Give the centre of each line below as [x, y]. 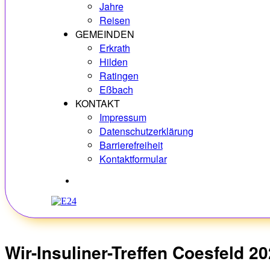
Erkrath [115, 48]
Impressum [123, 117]
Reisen [115, 20]
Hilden [113, 62]
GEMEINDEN [105, 34]
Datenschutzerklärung [146, 131]
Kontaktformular [133, 159]
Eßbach [116, 89]
